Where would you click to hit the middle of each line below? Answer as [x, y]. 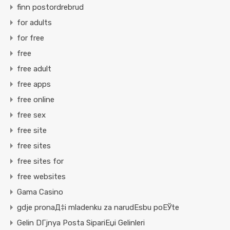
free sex [31, 115]
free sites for [40, 161]
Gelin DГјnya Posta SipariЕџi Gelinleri [81, 223]
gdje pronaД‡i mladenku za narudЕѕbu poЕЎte [98, 208]
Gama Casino [40, 192]
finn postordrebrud [50, 7]
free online [36, 100]
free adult [34, 69]
